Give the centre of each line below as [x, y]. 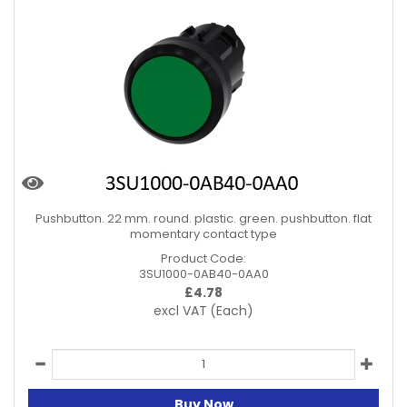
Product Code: [203, 258]
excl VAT [180, 310]
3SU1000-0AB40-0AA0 [203, 273]
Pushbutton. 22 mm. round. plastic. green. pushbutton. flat [203, 218]
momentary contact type [203, 233]
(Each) [232, 310]
